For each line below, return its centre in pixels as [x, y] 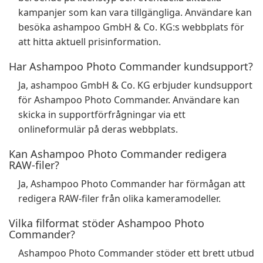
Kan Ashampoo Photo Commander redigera [118, 154]
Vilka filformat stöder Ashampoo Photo [107, 223]
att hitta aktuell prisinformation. [90, 42]
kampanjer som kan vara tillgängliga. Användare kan [135, 12]
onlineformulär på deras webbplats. [98, 129]
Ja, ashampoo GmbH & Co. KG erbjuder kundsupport [135, 85]
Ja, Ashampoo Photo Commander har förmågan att [132, 184]
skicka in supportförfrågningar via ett [102, 114]
